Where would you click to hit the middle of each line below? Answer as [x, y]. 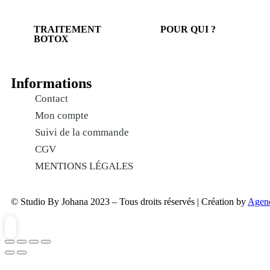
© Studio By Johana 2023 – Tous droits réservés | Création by [129, 202]
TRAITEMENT [67, 29]
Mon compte [62, 115]
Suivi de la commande [82, 132]
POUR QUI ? [188, 29]
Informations [51, 83]
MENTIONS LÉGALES [84, 166]
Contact [52, 99]
